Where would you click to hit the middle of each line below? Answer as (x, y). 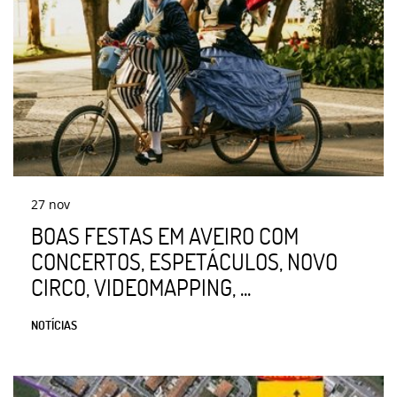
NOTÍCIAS (54, 324)
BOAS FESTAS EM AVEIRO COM (165, 235)
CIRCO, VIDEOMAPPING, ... (141, 287)
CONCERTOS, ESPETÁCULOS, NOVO (184, 261)
